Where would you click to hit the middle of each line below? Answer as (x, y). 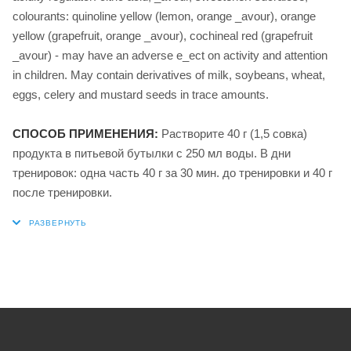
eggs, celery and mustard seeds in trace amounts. (141, 94)
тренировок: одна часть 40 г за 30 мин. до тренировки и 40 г (172, 172)
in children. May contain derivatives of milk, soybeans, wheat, (169, 74)
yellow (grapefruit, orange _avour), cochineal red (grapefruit (163, 35)
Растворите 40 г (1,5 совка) (234, 133)
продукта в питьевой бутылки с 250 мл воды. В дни (152, 153)
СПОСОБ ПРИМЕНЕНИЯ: (87, 133)
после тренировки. (62, 192)
